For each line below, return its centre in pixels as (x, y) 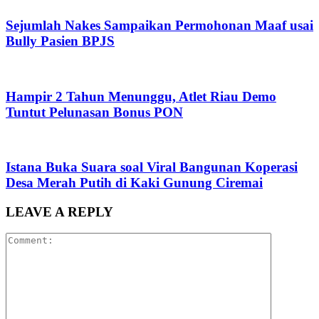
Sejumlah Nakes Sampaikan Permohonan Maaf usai (159, 26)
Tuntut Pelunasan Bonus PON (94, 112)
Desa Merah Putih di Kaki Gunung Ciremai (134, 182)
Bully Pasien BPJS (60, 41)
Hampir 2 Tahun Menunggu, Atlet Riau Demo (141, 96)
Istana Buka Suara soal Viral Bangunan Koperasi (152, 167)
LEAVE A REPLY (59, 211)
